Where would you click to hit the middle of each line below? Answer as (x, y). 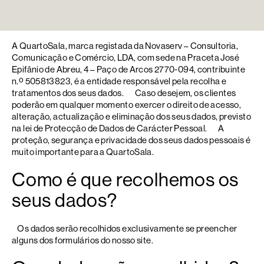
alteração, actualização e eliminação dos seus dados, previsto (131, 116)
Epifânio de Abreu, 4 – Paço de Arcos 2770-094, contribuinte (129, 69)
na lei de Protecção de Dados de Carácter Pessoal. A (118, 128)
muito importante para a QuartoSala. (83, 152)
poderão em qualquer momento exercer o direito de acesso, (126, 105)
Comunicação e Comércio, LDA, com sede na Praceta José (126, 57)
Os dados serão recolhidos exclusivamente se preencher (125, 228)
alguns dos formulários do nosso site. (82, 240)
